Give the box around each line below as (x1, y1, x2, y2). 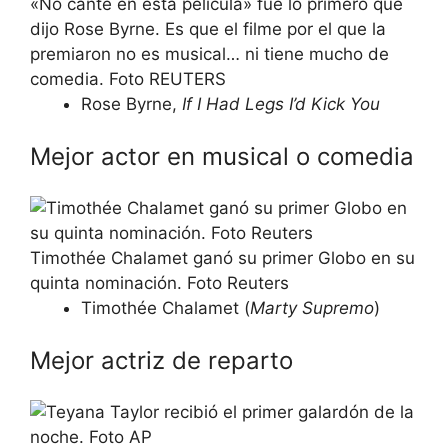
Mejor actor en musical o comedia (30, 141, 414, 171)
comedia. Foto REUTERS (30, 69, 226, 89)
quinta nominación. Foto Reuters (30, 273, 289, 293)
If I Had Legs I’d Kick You (182, 94, 380, 114)
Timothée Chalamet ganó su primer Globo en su (30, 248, 415, 268)
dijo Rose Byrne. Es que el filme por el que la (30, 19, 386, 39)
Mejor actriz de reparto (30, 345, 293, 375)
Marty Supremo (250, 298, 374, 318)
